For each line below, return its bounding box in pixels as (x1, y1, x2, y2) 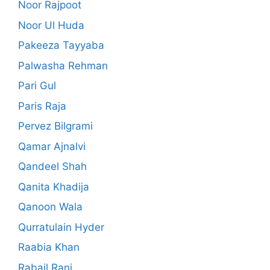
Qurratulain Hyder (18, 221, 104, 233)
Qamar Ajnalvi (18, 140, 86, 152)
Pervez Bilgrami (18, 120, 93, 133)
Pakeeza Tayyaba (18, 39, 104, 52)
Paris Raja (18, 99, 66, 112)
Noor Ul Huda (18, 19, 84, 31)
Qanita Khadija (18, 180, 89, 193)
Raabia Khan (18, 241, 80, 254)
